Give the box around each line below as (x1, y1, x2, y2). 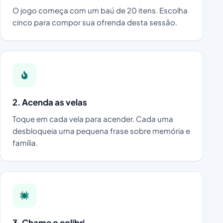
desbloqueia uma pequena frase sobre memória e (12, 125, 190, 135)
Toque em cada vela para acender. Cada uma (12, 113, 173, 123)
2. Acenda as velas (12, 96, 87, 108)
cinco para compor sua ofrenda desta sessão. (12, 17, 177, 27)
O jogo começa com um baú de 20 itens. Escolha (12, 5, 188, 15)
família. (12, 137, 38, 147)
